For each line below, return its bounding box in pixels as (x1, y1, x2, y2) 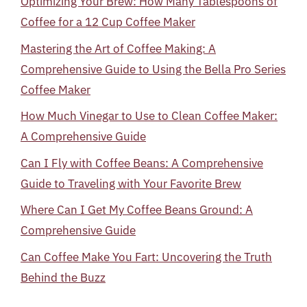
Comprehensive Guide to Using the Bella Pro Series (21, 61, 286, 77)
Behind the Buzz (21, 269, 106, 285)
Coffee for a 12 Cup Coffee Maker (21, 14, 195, 29)
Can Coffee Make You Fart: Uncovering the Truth (21, 249, 272, 265)
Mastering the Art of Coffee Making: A (21, 40, 216, 56)
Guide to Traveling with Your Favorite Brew (21, 175, 241, 191)
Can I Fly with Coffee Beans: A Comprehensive (21, 155, 263, 171)
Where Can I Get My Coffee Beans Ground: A (21, 202, 253, 217)
